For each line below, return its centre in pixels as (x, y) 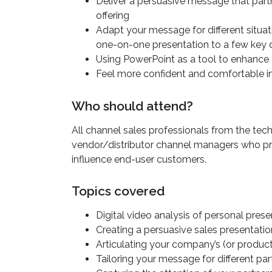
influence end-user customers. (139, 159)
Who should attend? (132, 106)
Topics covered (118, 191)
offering (113, 16)
